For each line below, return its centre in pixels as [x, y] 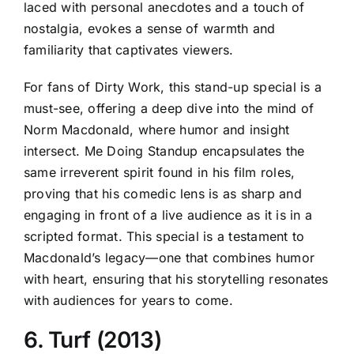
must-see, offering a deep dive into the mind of [169, 108]
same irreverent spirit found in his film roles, [160, 172]
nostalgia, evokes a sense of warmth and [150, 28]
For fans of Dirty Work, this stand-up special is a [173, 87]
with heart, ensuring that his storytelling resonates [176, 279]
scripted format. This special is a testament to [164, 236]
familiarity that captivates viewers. [129, 49]
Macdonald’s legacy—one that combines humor [169, 257]
